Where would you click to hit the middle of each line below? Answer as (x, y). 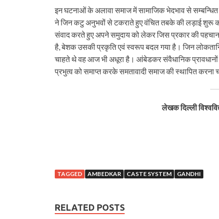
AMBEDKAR (104, 174)
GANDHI (189, 174)
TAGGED (70, 174)
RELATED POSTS (90, 207)
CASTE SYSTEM (149, 174)
